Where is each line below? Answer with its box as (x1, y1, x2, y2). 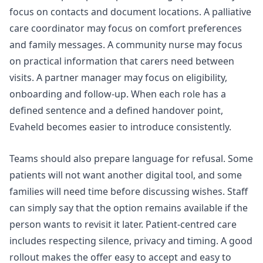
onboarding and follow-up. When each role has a (9, 87, 226, 101)
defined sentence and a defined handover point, (9, 104, 223, 117)
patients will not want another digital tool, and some (9, 168, 242, 181)
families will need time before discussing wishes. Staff (9, 184, 248, 198)
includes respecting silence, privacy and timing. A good (9, 234, 252, 247)
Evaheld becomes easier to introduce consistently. (9, 120, 231, 134)
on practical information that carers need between (9, 55, 234, 68)
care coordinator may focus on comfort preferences (9, 22, 242, 35)
